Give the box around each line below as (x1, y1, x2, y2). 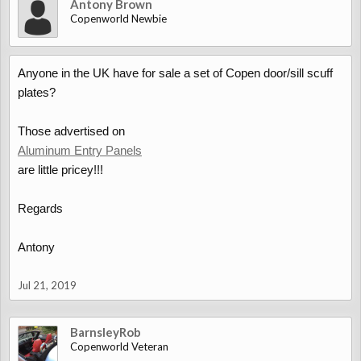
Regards (18, 201, 63, 215)
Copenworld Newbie (70, 12, 167, 25)
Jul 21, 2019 (18, 279, 77, 292)
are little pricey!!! (18, 163, 103, 176)
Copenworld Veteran (70, 340, 168, 353)
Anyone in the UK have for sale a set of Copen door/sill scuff (18, 66, 333, 80)
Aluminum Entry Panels (18, 143, 142, 157)
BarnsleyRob (70, 325, 141, 339)
